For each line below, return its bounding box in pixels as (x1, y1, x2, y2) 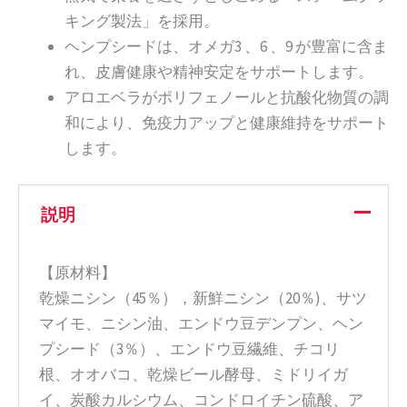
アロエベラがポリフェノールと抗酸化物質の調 (65, 87, 389, 108)
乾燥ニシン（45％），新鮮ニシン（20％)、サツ (39, 288, 368, 309)
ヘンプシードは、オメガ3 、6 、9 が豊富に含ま (65, 36, 388, 57)
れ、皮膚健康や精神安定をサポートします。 (65, 62, 373, 83)
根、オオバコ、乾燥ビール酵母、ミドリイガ (39, 364, 349, 385)
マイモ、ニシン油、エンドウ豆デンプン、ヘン (39, 313, 364, 334)
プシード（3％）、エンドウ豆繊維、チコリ (39, 339, 341, 360)
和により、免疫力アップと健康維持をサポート (65, 113, 389, 134)
